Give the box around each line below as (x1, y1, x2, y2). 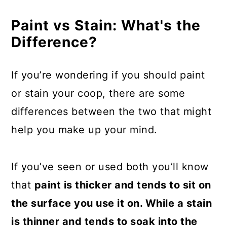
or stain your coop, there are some (11, 87, 185, 99)
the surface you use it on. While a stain (11, 197, 212, 209)
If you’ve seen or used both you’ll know (11, 161, 209, 173)
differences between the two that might (11, 105, 212, 118)
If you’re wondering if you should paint (11, 69, 205, 81)
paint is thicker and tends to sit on (34, 179, 211, 191)
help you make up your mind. (11, 124, 158, 136)
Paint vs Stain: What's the (11, 17, 201, 34)
